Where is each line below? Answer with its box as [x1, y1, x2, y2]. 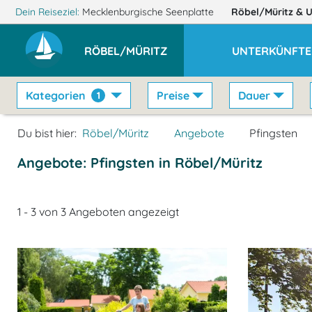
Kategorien [26, 88, 86, 102]
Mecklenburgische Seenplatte [81, 6, 217, 18]
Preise [157, 88, 190, 102]
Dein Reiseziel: [12, 6, 82, 18]
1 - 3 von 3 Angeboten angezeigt [17, 205, 179, 219]
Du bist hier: [17, 126, 77, 140]
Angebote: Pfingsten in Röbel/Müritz [17, 154, 263, 171]
